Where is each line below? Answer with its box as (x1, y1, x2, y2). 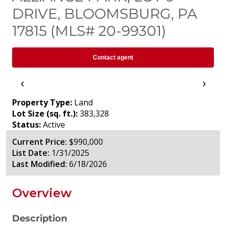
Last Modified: (12, 158, 67, 170)
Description (12, 213, 67, 224)
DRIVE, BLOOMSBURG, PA (12, 5, 197, 23)
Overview (12, 186, 72, 201)
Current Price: (12, 136, 67, 148)
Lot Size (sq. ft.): (12, 108, 78, 120)
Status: (12, 119, 41, 131)
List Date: (12, 147, 49, 159)
